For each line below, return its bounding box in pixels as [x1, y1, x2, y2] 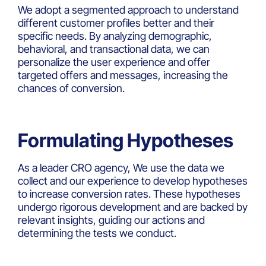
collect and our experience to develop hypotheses [18, 175, 248, 188]
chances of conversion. [18, 82, 125, 95]
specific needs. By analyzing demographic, [18, 30, 212, 43]
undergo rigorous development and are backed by [18, 201, 248, 214]
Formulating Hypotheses [18, 129, 233, 153]
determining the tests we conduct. [18, 227, 176, 240]
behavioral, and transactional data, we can [18, 43, 210, 56]
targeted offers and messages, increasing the [18, 69, 228, 82]
